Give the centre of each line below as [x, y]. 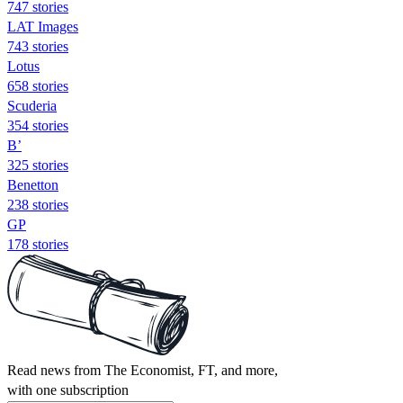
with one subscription [68, 390]
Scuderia [32, 105]
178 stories [38, 244]
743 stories [38, 46]
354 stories [38, 125]
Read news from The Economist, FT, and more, [143, 370]
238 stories [38, 204]
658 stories [38, 85]
